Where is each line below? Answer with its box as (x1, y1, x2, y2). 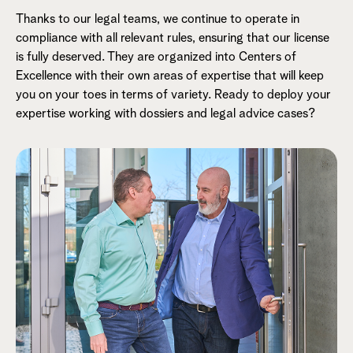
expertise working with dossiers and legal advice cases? (16, 107, 318, 121)
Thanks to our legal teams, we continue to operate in (16, 13, 299, 26)
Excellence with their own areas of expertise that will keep (16, 69, 324, 83)
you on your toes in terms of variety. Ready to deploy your (16, 88, 331, 102)
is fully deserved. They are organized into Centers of (16, 50, 296, 64)
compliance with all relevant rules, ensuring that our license (16, 32, 329, 45)
